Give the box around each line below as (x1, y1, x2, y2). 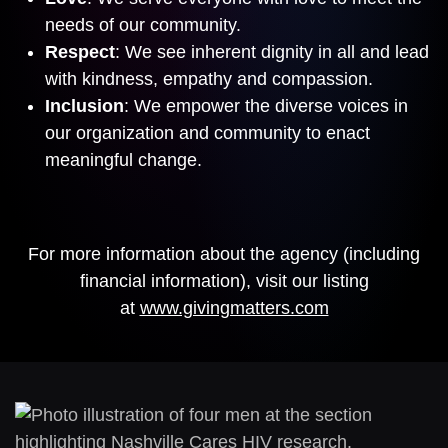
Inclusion (45, 96, 124, 116)
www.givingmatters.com (139, 298, 329, 318)
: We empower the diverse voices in (124, 96, 408, 116)
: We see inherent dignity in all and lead (115, 42, 429, 62)
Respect (45, 42, 115, 62)
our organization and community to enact (45, 123, 370, 143)
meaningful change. (45, 150, 202, 170)
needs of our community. (45, 15, 241, 35)
